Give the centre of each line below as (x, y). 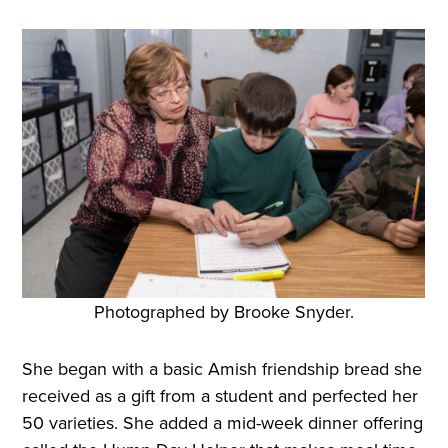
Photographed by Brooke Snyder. (223, 312)
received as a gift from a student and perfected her (220, 396)
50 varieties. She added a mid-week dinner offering (223, 423)
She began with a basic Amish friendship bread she (222, 369)
